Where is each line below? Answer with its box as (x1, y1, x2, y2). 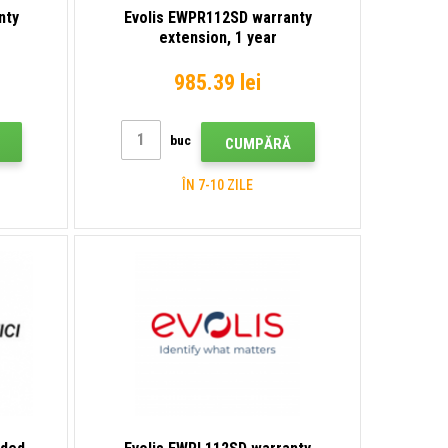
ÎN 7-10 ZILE (182, 176, 254, 193)
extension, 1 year (158, 27, 277, 47)
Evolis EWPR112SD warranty (123, 7, 312, 27)
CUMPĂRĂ (224, 134, 291, 153)
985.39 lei (174, 69, 262, 95)
